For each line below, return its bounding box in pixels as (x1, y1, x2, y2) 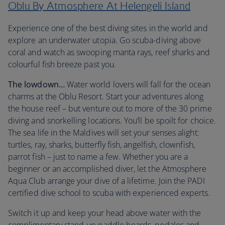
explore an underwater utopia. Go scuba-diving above (8, 35, 201, 46)
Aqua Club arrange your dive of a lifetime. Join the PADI (8, 175, 205, 186)
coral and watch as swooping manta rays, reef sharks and (8, 47, 210, 58)
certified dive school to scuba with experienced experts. (8, 187, 210, 198)
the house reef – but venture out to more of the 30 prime (8, 103, 212, 114)
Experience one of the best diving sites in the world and (8, 23, 208, 34)
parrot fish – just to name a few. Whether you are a (8, 151, 188, 162)
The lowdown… (8, 79, 65, 90)
